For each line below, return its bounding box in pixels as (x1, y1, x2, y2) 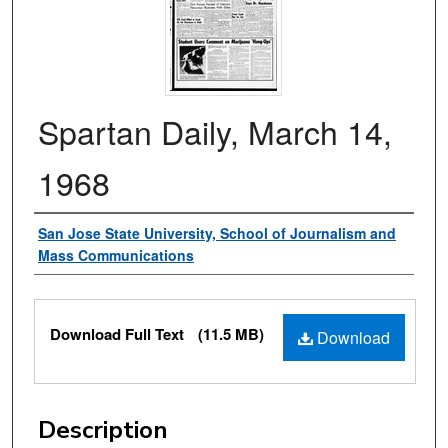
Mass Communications (38, 245, 194, 266)
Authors (34, 218, 124, 251)
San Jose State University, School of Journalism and (38, 223, 396, 244)
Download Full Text (50, 323, 188, 346)
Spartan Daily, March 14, (38, 108, 392, 155)
